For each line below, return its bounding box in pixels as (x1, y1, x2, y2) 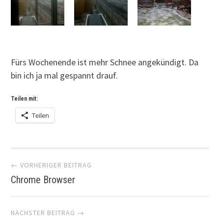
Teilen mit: (11, 95, 38, 102)
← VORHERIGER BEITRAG (11, 161, 92, 170)
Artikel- (10, 149, 80, 178)
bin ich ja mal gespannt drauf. (11, 70, 118, 81)
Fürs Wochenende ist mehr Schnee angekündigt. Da (11, 56, 199, 68)
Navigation (10, 179, 114, 208)
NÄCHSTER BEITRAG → (11, 208, 85, 217)
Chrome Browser (11, 174, 76, 186)
